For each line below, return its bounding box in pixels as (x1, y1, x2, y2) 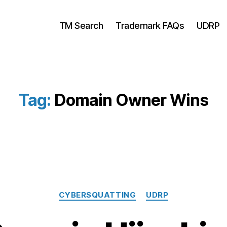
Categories (113, 185, 158, 196)
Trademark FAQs (116, 20, 184, 31)
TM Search (59, 20, 103, 31)
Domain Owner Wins (54, 90, 209, 110)
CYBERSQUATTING (58, 190, 136, 200)
